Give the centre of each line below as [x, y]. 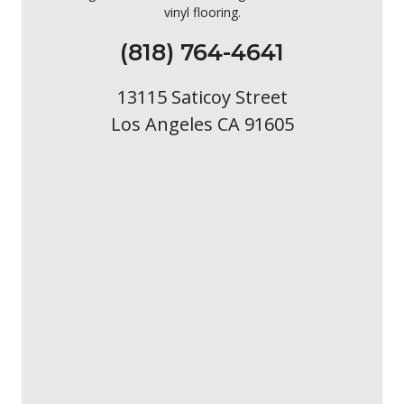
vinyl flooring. [202, 12]
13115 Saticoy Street [202, 96]
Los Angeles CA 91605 [202, 124]
